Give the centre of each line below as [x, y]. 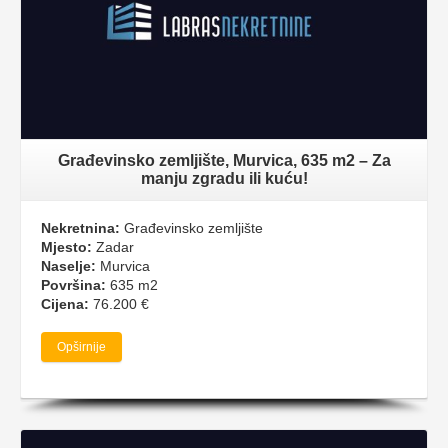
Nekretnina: [80, 228]
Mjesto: [66, 247]
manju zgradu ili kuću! [224, 179]
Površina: [73, 285]
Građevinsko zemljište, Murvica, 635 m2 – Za [224, 161]
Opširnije [81, 347]
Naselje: [68, 266]
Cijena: [65, 304]
